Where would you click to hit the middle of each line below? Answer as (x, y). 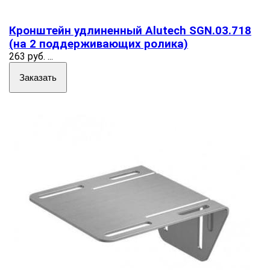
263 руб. (27, 56)
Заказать (38, 77)
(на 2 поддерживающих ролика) (99, 44)
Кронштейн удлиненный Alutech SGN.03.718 (130, 30)
